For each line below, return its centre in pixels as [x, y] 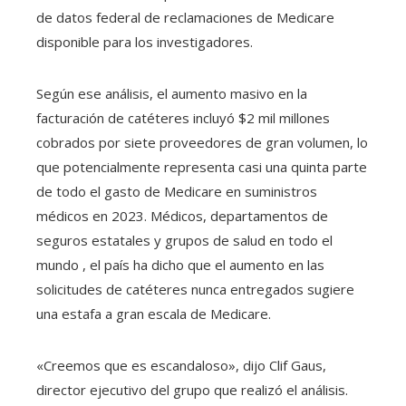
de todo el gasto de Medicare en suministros [177, 191]
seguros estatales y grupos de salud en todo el [184, 240]
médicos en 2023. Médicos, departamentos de [182, 216]
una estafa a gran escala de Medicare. [154, 314]
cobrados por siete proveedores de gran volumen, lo [202, 142]
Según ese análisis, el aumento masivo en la [172, 93]
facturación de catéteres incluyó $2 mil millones [183, 118]
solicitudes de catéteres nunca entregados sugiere [195, 289]
